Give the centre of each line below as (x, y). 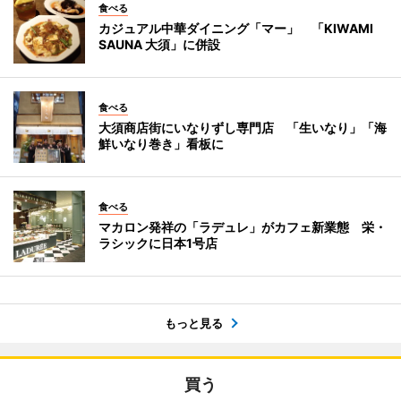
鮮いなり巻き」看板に (161, 143)
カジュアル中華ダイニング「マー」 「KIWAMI (236, 28)
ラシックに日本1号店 (158, 243)
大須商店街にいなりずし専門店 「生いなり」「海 (243, 127)
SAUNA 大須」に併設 (159, 44)
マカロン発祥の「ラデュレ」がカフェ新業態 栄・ (243, 226)
